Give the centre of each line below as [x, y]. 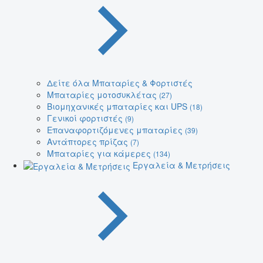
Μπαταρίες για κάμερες [100, 153]
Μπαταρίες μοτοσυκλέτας [103, 94]
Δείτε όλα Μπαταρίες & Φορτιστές [120, 82]
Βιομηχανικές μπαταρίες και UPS [118, 106]
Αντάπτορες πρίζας [89, 141]
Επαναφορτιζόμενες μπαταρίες [116, 129]
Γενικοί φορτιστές [86, 118]
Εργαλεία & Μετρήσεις [181, 165]
